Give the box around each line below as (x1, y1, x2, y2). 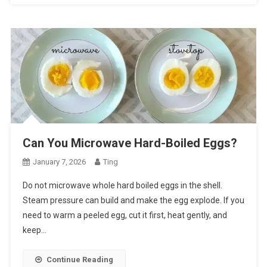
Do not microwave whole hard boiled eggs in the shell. (22, 181, 222, 191)
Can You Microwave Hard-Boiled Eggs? (22, 136, 237, 151)
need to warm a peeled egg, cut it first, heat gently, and (22, 210, 227, 221)
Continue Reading (46, 255, 113, 265)
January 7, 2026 (32, 157, 86, 167)
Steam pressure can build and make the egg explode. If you (22, 195, 244, 206)
